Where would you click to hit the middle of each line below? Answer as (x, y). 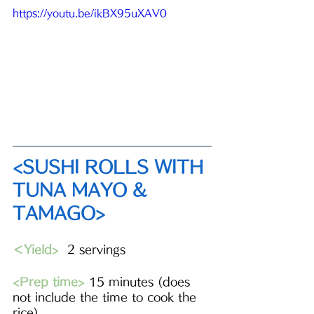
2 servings (94, 250)
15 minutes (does (139, 282)
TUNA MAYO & (82, 190)
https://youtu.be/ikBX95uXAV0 (90, 14)
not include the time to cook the (107, 298)
